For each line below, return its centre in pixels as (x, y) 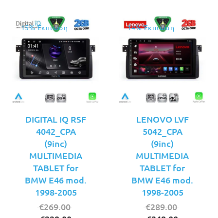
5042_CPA (162, 131)
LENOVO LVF (162, 119)
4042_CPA (56, 131)
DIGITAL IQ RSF (56, 119)
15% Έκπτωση (45, 27)
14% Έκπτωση (151, 27)
